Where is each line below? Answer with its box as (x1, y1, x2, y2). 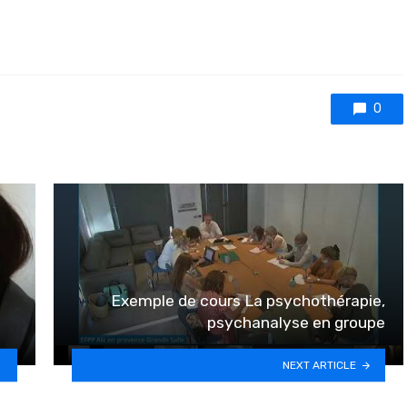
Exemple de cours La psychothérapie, (111, 291, 385, 310)
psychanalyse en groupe (207, 313, 385, 332)
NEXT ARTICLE (283, 358, 357, 372)
